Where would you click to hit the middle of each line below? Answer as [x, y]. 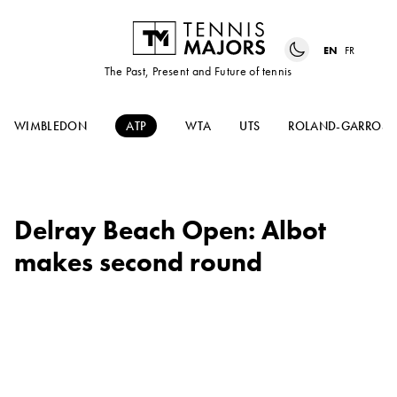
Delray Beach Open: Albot [170, 231]
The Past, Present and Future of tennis [198, 71]
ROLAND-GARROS [338, 126]
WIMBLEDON [51, 126]
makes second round [138, 263]
